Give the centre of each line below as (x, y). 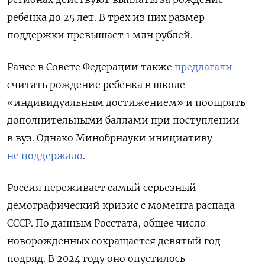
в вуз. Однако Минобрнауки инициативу (110, 138)
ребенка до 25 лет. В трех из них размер (106, 17)
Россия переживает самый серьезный (102, 188)
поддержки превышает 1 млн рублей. (100, 35)
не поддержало (45, 156)
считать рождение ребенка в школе (96, 85)
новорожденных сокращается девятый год (114, 241)
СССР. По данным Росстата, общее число (106, 223)
